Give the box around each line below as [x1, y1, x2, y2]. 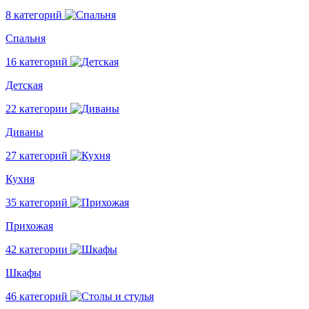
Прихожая [6, 220, 53, 232]
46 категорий [6, 290, 68, 302]
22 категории [6, 103, 68, 114]
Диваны [6, 126, 43, 138]
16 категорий [6, 56, 68, 68]
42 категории [6, 243, 68, 255]
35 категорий [6, 197, 68, 208]
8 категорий [6, 9, 62, 21]
